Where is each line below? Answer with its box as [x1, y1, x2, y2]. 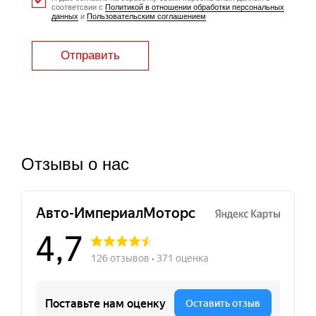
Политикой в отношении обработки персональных [105, 3, 284, 11]
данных [51, 12, 78, 20]
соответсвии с [51, 3, 105, 11]
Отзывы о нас [21, 154, 129, 174]
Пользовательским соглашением [87, 12, 206, 20]
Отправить [61, 49, 120, 62]
